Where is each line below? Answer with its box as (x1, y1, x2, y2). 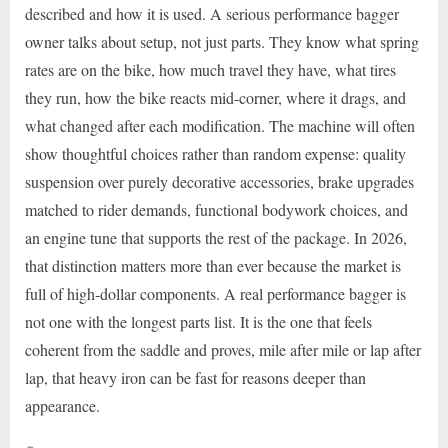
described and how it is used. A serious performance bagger (25, 2, 399, 24)
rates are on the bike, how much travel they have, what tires (25, 58, 396, 80)
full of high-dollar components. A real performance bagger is (25, 282, 406, 304)
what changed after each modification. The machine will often (25, 114, 415, 136)
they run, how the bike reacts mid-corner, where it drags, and (25, 86, 406, 108)
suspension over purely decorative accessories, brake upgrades (25, 170, 414, 192)
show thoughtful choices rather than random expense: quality (25, 142, 406, 164)
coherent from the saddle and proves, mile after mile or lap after (25, 338, 421, 360)
